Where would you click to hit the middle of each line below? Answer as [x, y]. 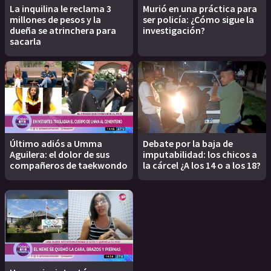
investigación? [174, 30]
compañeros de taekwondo [69, 165]
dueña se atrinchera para [63, 30]
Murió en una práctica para [200, 8]
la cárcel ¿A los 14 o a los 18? [202, 165]
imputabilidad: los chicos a [200, 155]
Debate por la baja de [188, 144]
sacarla [25, 41]
